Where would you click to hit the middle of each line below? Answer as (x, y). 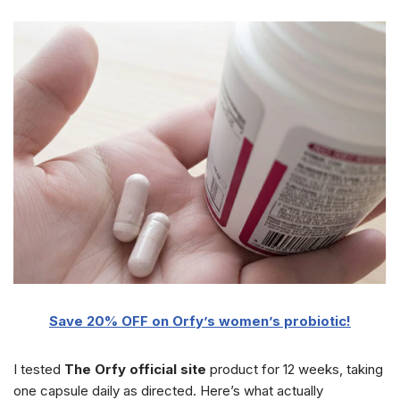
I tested (39, 370)
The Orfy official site (135, 370)
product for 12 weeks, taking (295, 370)
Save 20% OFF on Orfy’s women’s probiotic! (200, 321)
